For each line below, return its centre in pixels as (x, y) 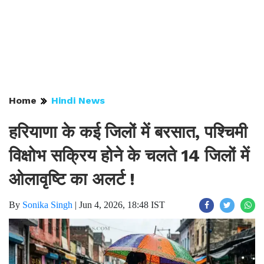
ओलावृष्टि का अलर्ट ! (72, 179)
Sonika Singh (47, 205)
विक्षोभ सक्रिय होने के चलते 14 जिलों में (129, 156)
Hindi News (78, 100)
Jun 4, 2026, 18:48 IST (122, 205)
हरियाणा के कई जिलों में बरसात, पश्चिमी (128, 132)
